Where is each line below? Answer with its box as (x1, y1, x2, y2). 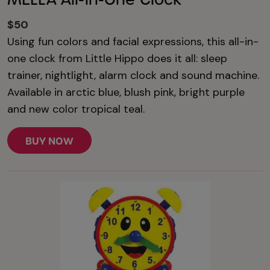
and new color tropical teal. (7, 101, 145, 116)
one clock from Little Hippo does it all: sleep (7, 51, 227, 66)
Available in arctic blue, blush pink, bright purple (7, 84, 245, 99)
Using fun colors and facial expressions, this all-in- (7, 34, 259, 49)
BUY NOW (25, 134, 74, 148)
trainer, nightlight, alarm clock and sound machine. (7, 67, 259, 83)
